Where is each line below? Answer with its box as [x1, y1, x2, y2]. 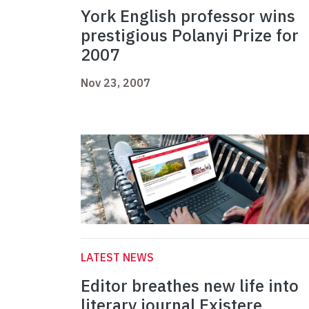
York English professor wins [81, 5, 295, 28]
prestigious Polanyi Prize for [81, 24, 299, 47]
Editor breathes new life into [81, 275, 299, 297]
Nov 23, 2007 [81, 76, 150, 90]
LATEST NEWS [81, 250, 154, 265]
